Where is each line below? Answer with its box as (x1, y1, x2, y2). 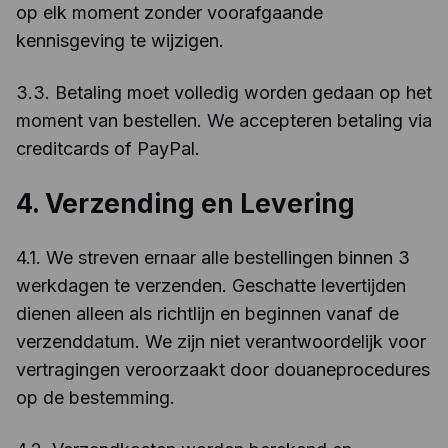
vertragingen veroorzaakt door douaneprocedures (16, 359, 430, 380)
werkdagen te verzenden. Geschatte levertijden (16, 275, 406, 296)
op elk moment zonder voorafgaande (16, 2, 323, 23)
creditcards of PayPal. (16, 138, 200, 159)
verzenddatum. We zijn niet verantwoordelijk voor (16, 331, 426, 352)
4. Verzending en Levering (16, 188, 355, 219)
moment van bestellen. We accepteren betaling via (16, 110, 432, 131)
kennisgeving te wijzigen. (16, 30, 224, 51)
